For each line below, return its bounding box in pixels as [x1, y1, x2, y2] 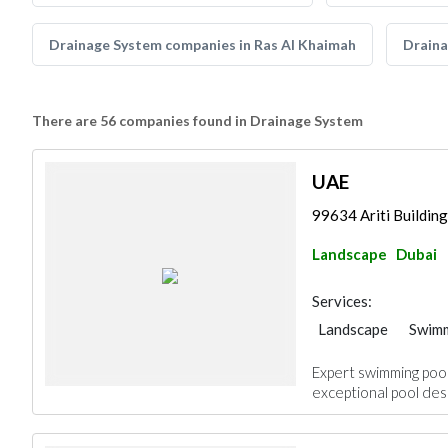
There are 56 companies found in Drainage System [32, 112, 363, 129]
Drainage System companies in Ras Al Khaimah [49, 36, 356, 53]
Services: [311, 292, 372, 310]
